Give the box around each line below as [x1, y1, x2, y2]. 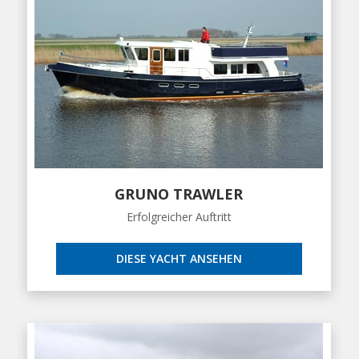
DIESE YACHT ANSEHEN [115, 251, 242, 267]
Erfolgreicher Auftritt [126, 209, 232, 225]
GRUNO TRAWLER [115, 184, 244, 204]
